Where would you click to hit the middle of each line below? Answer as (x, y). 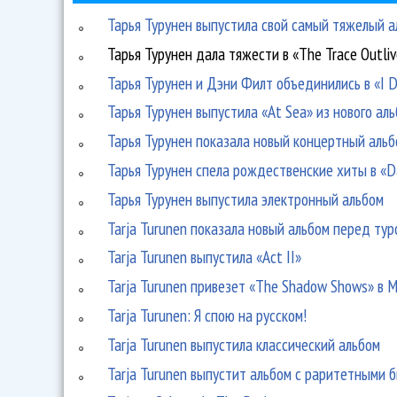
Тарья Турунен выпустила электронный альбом (246, 198)
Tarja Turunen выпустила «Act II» (205, 257)
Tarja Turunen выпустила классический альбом (244, 344)
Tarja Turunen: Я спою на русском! (207, 315)
